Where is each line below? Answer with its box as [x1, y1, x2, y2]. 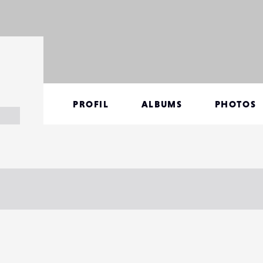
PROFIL [73, 99, 109, 109]
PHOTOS [214, 99, 257, 109]
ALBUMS [141, 99, 183, 109]
